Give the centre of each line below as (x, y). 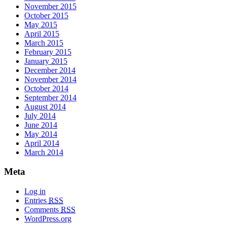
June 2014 (41, 125)
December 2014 (50, 70)
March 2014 (44, 152)
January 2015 (46, 61)
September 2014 (50, 97)
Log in (35, 191)
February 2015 (48, 52)
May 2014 (41, 134)
